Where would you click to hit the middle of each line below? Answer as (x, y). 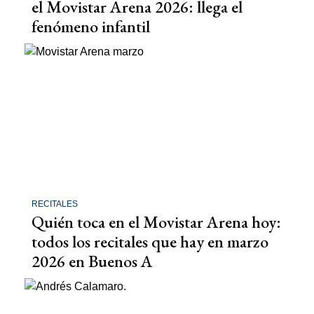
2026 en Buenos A (92, 261)
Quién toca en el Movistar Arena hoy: (156, 222)
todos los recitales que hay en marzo (150, 242)
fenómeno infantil (91, 26)
